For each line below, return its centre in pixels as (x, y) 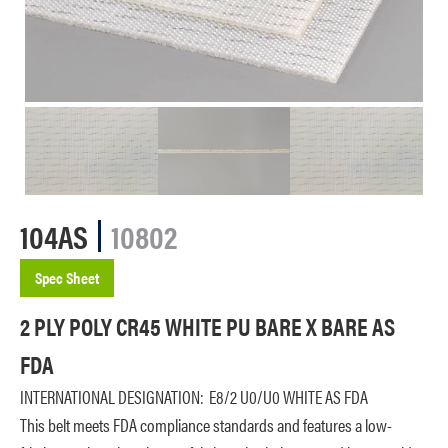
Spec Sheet (67, 277)
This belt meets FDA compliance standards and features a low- (206, 424)
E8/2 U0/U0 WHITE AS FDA (288, 396)
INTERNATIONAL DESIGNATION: (112, 396)
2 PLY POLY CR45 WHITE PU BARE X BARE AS (207, 325)
